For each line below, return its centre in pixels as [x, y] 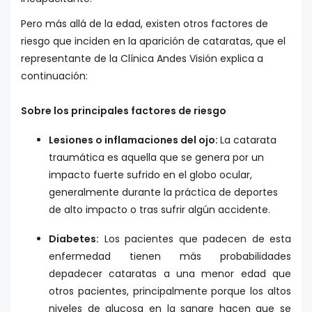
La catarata [248, 140]
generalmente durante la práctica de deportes [163, 193]
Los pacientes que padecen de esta [195, 239]
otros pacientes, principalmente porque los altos [170, 291]
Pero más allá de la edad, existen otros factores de [145, 24]
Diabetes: [74, 239]
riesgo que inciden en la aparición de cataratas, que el [153, 41]
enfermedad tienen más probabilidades [170, 256]
